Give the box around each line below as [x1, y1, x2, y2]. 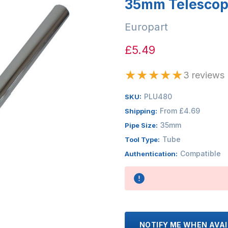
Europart [125, 20, 168, 33]
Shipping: [125, 106, 157, 115]
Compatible [180, 149, 221, 158]
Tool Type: [125, 135, 160, 144]
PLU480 [144, 92, 172, 101]
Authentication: [125, 149, 178, 158]
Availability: [125, 163, 164, 172]
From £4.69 [159, 106, 200, 115]
